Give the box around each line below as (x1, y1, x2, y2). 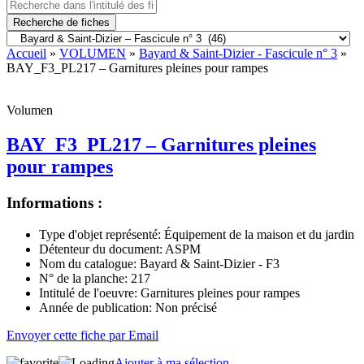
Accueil (6, 46, 46, 60)
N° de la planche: (39, 271, 128, 285)
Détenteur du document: (39, 241, 162, 256)
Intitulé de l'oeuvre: (39, 285, 137, 300)
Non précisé (152, 300, 217, 314)
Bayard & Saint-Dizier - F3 (136, 256, 279, 271)
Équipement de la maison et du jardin (161, 227, 354, 241)
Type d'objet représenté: (39, 227, 161, 241)
